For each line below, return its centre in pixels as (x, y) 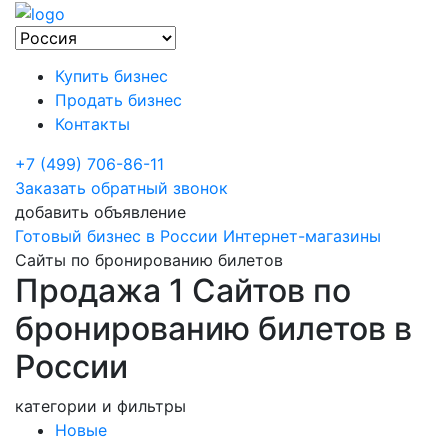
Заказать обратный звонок (121, 187)
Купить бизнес (111, 75)
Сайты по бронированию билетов (149, 259)
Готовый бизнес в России (116, 235)
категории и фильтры (100, 405)
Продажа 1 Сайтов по (183, 290)
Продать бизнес (118, 99)
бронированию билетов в (213, 328)
